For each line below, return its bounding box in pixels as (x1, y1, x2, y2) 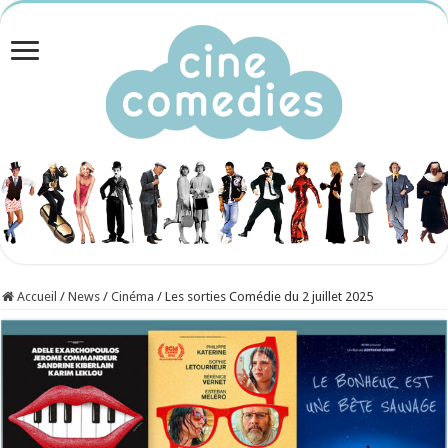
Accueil (14, 288, 58, 304)
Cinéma (111, 288, 155, 304)
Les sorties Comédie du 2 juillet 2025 (165, 288, 374, 304)
